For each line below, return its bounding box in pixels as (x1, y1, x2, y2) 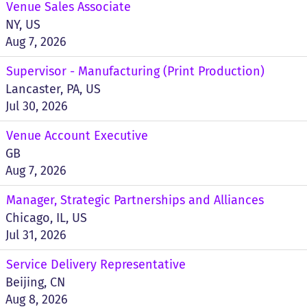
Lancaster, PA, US (5, 82, 101, 97)
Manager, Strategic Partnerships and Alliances (6, 193, 264, 208)
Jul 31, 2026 (5, 228, 66, 243)
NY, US (5, 17, 40, 32)
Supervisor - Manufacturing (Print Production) (6, 64, 265, 79)
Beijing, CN (5, 275, 65, 290)
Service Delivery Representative (6, 257, 186, 272)
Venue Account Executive (6, 128, 148, 143)
